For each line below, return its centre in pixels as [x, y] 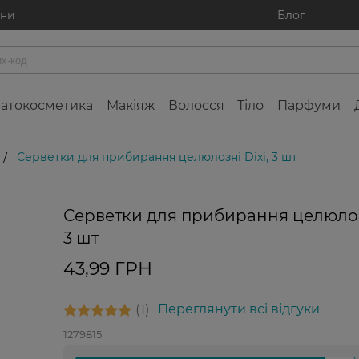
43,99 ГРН [107, 269]
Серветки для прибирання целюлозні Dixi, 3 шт [157, 157]
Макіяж [130, 105]
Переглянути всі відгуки [238, 309]
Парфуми [309, 105]
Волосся [196, 105]
